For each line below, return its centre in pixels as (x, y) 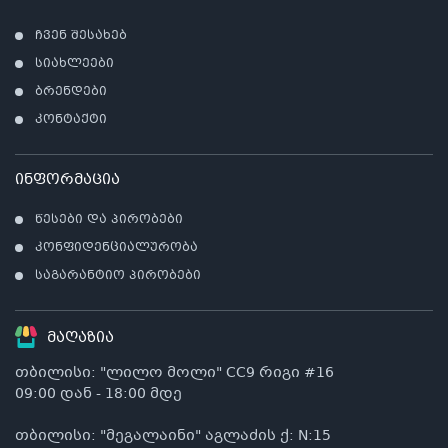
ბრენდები (71, 92)
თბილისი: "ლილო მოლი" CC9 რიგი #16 (174, 372)
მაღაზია (81, 338)
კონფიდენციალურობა (116, 248)
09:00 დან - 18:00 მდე (98, 393)
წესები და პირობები (109, 220)
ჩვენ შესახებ (81, 36)
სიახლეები (74, 64)
